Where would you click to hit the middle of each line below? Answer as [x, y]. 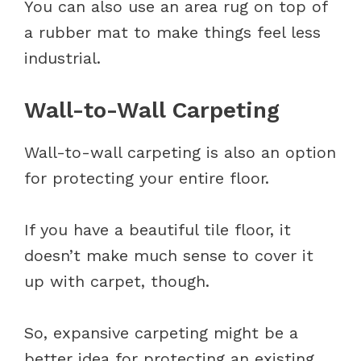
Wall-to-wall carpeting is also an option [180, 152]
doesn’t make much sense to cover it [169, 255]
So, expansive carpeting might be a [161, 332]
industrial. [65, 58]
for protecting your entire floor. [147, 178]
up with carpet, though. [120, 281]
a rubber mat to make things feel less [172, 32]
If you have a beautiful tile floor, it [158, 229]
